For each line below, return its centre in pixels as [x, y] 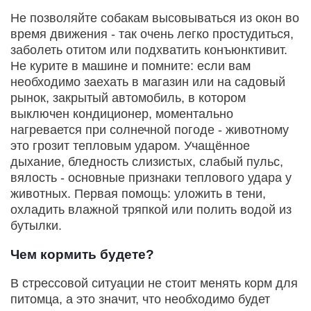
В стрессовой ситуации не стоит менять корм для [154, 284]
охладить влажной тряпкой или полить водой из [151, 210]
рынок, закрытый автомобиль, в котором [128, 98]
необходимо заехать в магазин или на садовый [148, 82]
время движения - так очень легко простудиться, [152, 34]
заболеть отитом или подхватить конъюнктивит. [149, 50]
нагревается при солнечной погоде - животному [150, 130]
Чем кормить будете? [82, 255]
